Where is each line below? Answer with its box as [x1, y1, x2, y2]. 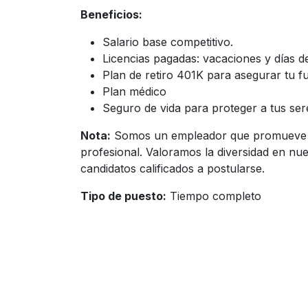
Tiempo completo [166, 189, 261, 203]
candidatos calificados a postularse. [80, 162, 265, 175]
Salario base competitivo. [102, 35, 233, 49]
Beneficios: [80, 8, 142, 21]
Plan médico [102, 85, 170, 98]
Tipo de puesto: [80, 189, 166, 203]
